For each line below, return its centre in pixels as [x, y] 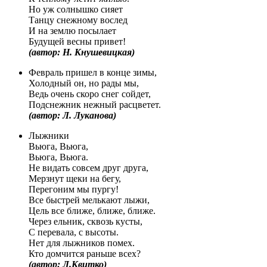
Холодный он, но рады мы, [84, 83]
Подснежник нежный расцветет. [95, 104]
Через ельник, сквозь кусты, [86, 221]
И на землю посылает [72, 30]
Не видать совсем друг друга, [89, 167]
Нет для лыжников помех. [82, 243]
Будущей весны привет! [77, 41]
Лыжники [49, 135]
